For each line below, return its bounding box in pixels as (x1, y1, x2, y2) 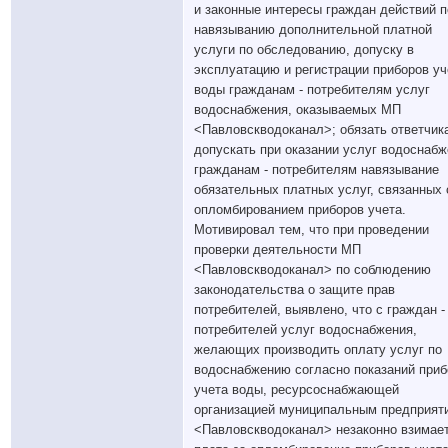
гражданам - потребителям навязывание (194, 162, 439, 177)
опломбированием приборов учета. (194, 202, 406, 217)
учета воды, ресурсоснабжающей (194, 382, 399, 397)
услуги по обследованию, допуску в (194, 42, 414, 57)
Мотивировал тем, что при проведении (194, 222, 429, 237)
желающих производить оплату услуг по (194, 342, 442, 357)
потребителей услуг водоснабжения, (194, 322, 417, 337)
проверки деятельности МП (194, 242, 361, 257)
